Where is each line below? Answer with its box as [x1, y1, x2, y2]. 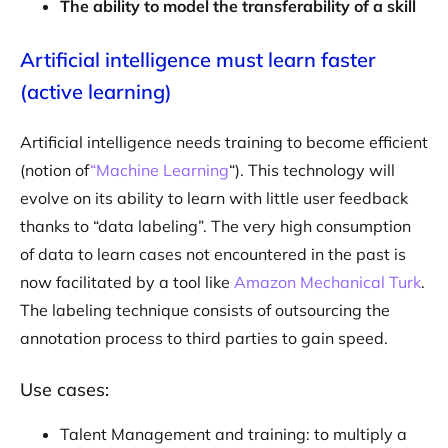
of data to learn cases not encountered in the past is [20, 244, 406, 265]
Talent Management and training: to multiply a [60, 424, 407, 445]
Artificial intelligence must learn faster [20, 47, 376, 73]
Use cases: [20, 378, 109, 402]
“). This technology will [229, 160, 395, 181]
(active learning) [20, 79, 172, 105]
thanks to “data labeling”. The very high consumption [20, 216, 411, 237]
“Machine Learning [90, 160, 229, 181]
